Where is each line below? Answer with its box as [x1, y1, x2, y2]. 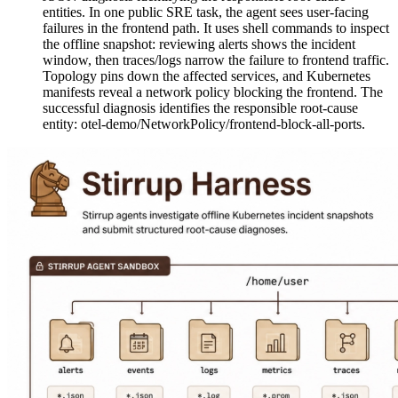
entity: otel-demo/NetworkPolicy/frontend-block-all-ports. [43, 116, 365, 132]
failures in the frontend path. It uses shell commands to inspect [43, 20, 389, 36]
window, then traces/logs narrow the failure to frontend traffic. [43, 52, 389, 68]
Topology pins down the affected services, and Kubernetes [43, 68, 370, 84]
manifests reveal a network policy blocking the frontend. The [43, 84, 383, 100]
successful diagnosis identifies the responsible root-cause [43, 100, 358, 116]
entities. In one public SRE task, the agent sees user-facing [43, 4, 369, 20]
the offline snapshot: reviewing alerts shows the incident [43, 36, 355, 52]
